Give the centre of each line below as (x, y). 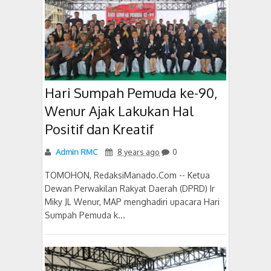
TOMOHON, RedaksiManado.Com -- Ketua (127, 175)
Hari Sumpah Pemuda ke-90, (131, 92)
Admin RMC (76, 152)
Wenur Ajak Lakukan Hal (119, 110)
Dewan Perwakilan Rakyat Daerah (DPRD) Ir (130, 188)
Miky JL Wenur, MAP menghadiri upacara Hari (132, 201)
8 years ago (139, 152)
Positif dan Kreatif (99, 129)
